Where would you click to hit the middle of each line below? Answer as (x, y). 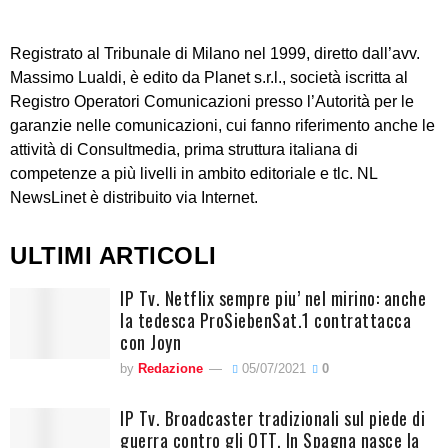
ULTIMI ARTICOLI (113, 255)
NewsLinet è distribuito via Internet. (134, 197)
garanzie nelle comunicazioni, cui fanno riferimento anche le (222, 125)
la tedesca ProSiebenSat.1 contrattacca (265, 319)
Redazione (170, 368)
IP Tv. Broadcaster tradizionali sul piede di (272, 417)
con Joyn (150, 341)
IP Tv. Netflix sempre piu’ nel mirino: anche (273, 297)
